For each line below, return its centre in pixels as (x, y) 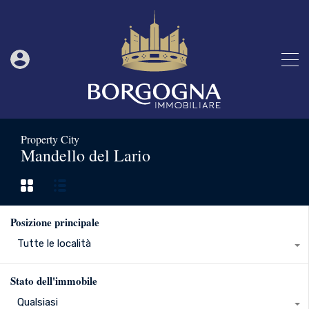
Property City (50, 139)
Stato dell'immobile (54, 281)
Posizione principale (55, 222)
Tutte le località (54, 244)
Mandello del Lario (86, 155)
